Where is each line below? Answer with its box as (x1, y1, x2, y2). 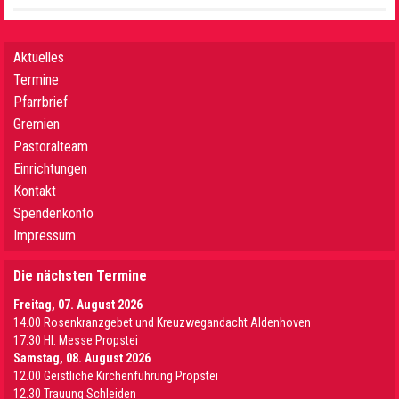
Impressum (13, 227, 76, 244)
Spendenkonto (13, 205, 94, 222)
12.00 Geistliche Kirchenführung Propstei (13, 369, 218, 383)
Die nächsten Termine (13, 267, 147, 284)
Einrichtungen (13, 160, 87, 177)
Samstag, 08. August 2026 (13, 351, 151, 365)
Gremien (13, 116, 60, 133)
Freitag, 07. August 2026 (13, 297, 142, 312)
